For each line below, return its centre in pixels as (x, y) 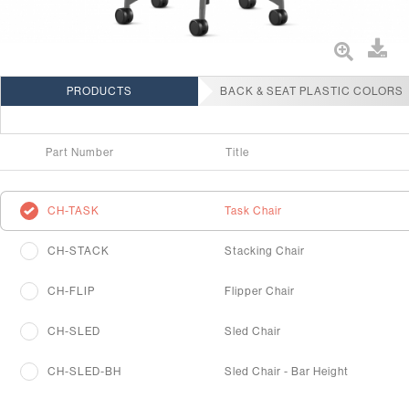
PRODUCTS (100, 91)
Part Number (80, 152)
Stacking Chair (265, 251)
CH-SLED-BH (84, 371)
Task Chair (253, 210)
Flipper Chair (260, 291)
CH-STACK (79, 251)
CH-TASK (73, 210)
